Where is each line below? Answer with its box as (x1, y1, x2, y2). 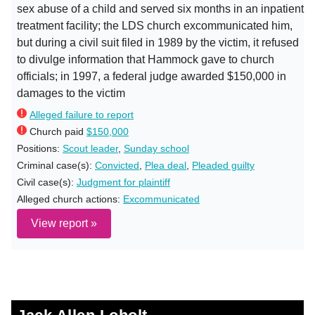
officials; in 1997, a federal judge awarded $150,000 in (17, 70, 286, 82)
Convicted (95, 160, 139, 171)
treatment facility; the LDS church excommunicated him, (17, 20, 292, 32)
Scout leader (63, 143, 118, 154)
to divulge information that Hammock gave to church (17, 53, 274, 65)
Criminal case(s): (17, 160, 95, 171)
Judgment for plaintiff (77, 176, 170, 188)
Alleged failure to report (30, 109, 134, 120)
